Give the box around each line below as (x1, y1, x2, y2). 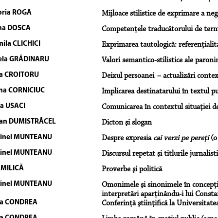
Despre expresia (101, 134, 153, 142)
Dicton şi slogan (101, 118, 152, 127)
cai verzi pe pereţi (153, 134, 209, 142)
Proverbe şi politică (101, 165, 162, 173)
